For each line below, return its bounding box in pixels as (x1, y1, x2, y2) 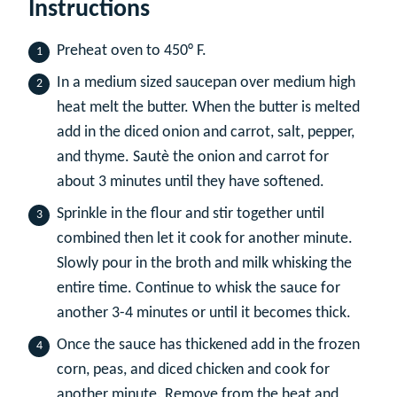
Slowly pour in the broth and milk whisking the (57, 254, 352, 272)
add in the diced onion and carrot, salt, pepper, (57, 123, 354, 141)
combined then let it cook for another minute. (57, 230, 353, 247)
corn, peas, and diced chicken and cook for (57, 361, 330, 378)
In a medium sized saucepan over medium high (57, 74, 355, 91)
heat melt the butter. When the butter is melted (57, 98, 360, 116)
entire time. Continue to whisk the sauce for (57, 279, 340, 297)
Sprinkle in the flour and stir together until (57, 205, 324, 222)
